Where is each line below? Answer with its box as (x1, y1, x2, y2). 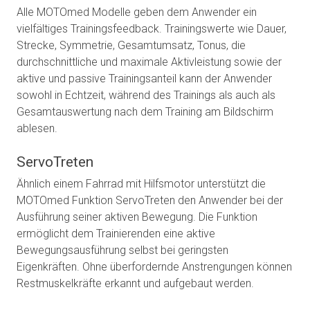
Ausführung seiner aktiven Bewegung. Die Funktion (17, 210, 257, 224)
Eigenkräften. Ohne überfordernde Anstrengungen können (17, 260, 292, 274)
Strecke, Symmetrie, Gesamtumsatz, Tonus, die (17, 39, 246, 53)
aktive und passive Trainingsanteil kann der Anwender (17, 72, 272, 86)
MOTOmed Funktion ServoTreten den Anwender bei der (17, 194, 283, 208)
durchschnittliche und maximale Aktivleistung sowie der (17, 55, 282, 69)
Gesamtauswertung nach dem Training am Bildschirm (17, 105, 273, 119)
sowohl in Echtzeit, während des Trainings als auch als (17, 89, 275, 102)
